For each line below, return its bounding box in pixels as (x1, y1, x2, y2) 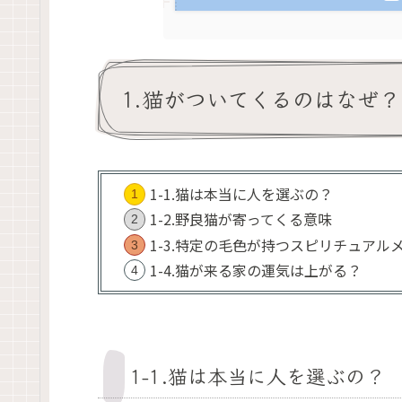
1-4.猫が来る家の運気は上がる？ (149, 258, 362, 281)
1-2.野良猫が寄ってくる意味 (149, 208, 332, 231)
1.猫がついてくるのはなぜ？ (121, 82, 400, 114)
